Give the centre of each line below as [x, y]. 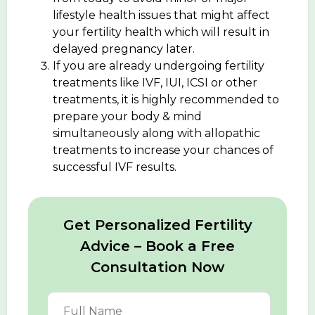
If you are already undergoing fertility [159, 65]
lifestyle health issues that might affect [161, 15]
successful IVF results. [115, 167]
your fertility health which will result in [161, 32]
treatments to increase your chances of [163, 150]
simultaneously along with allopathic [156, 133]
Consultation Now [157, 267]
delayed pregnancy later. [124, 49]
